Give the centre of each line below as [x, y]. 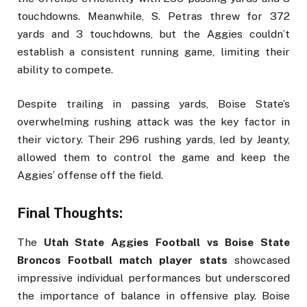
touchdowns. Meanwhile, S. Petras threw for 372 [153, 16]
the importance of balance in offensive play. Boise [153, 296]
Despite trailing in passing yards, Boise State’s [153, 104]
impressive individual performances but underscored [153, 278]
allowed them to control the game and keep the [153, 158]
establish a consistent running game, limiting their [153, 51]
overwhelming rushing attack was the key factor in [153, 122]
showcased [259, 260]
